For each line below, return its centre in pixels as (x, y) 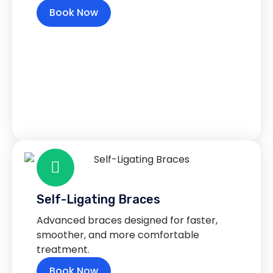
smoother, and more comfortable (118, 235)
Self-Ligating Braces (98, 200)
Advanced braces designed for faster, (127, 221)
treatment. (63, 250)
